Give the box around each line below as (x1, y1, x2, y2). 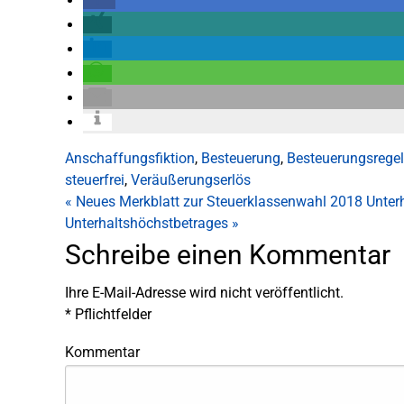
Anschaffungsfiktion (65, 150, 195, 167)
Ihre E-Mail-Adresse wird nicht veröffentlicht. (65, 284, 344, 301)
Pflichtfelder (71, 306, 151, 323)
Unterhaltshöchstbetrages (65, 215, 232, 232)
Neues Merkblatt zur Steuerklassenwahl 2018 (72, 193, 363, 210)
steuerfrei (65, 171, 124, 188)
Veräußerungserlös (131, 171, 251, 188)
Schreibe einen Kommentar (65, 239, 390, 271)
